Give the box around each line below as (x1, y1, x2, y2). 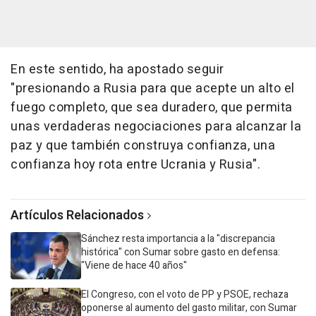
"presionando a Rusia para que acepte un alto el (11, 78, 295, 98)
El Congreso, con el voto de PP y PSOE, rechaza (81, 286, 288, 302)
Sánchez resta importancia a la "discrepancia (81, 231, 275, 246)
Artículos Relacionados (11, 205, 144, 225)
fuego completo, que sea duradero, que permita (11, 97, 293, 117)
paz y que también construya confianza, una (11, 135, 275, 155)
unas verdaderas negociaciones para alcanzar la (11, 116, 301, 136)
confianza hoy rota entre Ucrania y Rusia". (11, 154, 260, 174)
